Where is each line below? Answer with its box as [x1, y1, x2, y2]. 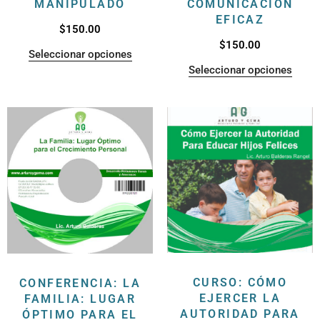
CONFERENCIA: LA [19, 276, 141, 291]
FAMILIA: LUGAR [24, 292, 136, 306]
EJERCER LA [199, 291, 281, 305]
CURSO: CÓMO [192, 275, 288, 289]
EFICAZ [215, 12, 265, 26]
